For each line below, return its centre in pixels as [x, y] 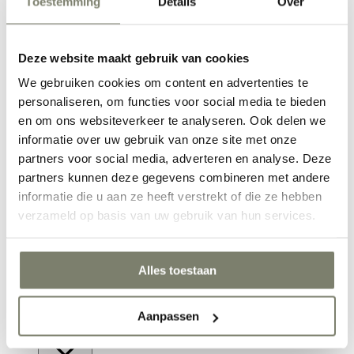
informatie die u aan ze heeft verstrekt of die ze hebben [170, 196]
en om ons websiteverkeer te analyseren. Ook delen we [172, 120]
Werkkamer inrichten [153, 108]
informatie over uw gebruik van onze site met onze [158, 139]
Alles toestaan [177, 270]
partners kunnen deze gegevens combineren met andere [174, 177]
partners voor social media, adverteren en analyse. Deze [175, 158]
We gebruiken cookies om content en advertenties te [163, 82]
